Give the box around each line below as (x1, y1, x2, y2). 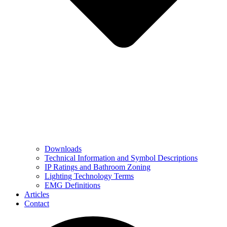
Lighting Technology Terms (45, 172, 134, 180)
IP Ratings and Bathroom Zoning (45, 163, 150, 171)
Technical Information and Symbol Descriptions (45, 154, 198, 162)
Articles (24, 190, 49, 199)
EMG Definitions (45, 181, 100, 190)
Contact (24, 199, 49, 208)
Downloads (45, 144, 82, 153)
